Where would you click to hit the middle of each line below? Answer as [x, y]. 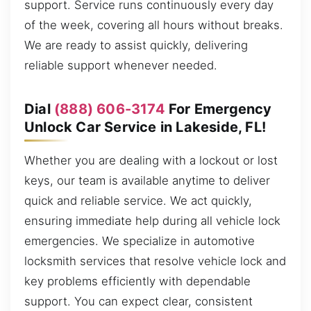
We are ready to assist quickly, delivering [136, 45]
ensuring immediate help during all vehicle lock [152, 220]
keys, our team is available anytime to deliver [147, 180]
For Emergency [218, 109]
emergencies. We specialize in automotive [140, 241]
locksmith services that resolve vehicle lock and [155, 261]
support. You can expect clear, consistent [138, 301]
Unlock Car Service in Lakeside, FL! [145, 127]
